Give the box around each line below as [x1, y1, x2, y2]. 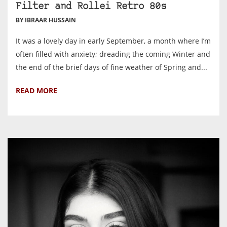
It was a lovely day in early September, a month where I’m [16, 35, 211, 46]
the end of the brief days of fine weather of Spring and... [16, 62, 207, 72]
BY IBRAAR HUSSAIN [16, 15, 76, 24]
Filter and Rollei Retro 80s [16, 2, 166, 12]
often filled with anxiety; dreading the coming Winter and [16, 49, 210, 59]
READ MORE [16, 85, 57, 95]
